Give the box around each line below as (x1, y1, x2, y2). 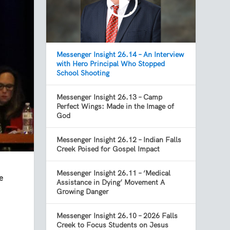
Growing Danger (56, 187, 109, 197)
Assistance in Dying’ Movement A (56, 178, 165, 187)
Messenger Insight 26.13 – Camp (56, 92, 163, 102)
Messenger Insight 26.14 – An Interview (56, 50, 184, 60)
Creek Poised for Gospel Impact (56, 144, 160, 154)
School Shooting (56, 68, 110, 78)
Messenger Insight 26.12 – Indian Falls (56, 135, 182, 145)
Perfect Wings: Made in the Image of (56, 102, 175, 111)
